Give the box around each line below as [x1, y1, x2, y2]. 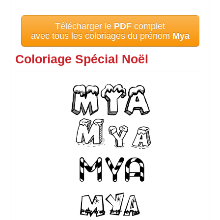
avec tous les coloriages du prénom [30, 31, 172, 41]
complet [132, 21, 165, 31]
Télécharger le [55, 21, 114, 31]
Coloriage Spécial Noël [15, 53, 148, 66]
